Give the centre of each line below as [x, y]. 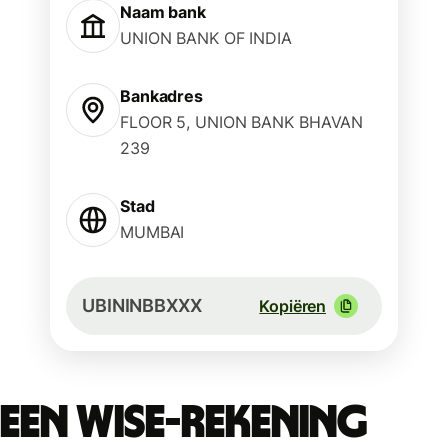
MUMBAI [152, 232]
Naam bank [163, 12]
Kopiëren [292, 306]
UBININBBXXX [142, 305]
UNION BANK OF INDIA [206, 38]
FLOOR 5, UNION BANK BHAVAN [242, 122]
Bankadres [162, 96]
